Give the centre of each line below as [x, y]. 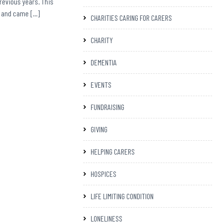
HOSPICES [104, 174]
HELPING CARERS [113, 152]
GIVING [99, 129]
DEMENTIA [104, 62]
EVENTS [101, 85]
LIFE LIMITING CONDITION [122, 196]
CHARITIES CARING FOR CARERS [131, 18]
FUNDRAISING [108, 107]
